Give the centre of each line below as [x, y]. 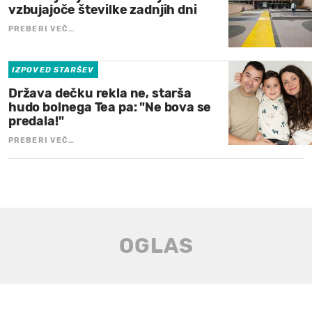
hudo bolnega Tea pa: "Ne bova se [110, 107]
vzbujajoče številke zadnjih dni [103, 9]
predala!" [36, 121]
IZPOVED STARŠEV [53, 70]
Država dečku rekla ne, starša [100, 93]
